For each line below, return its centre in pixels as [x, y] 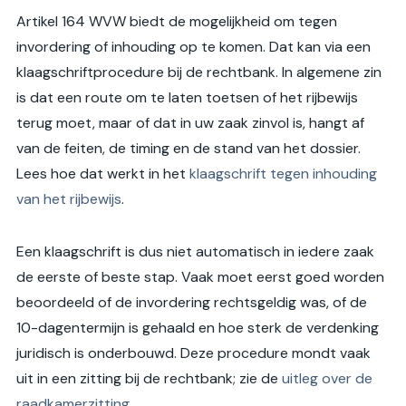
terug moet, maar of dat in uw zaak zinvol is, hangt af [190, 123]
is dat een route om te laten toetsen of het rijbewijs [187, 98]
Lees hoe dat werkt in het [103, 174]
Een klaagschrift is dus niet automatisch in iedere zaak [195, 252]
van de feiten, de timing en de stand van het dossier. [188, 149]
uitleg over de [327, 379]
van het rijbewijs [69, 199]
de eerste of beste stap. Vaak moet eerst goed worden [200, 277]
